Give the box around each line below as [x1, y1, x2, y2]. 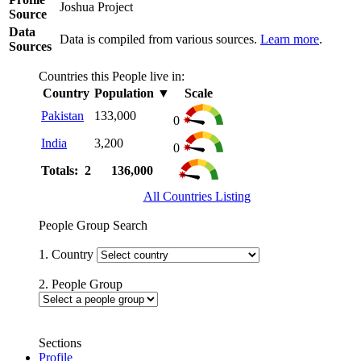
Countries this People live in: [39, 68, 185, 83]
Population [94, 85, 154, 100]
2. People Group [39, 276, 122, 291]
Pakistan [41, 108, 84, 122]
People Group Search [39, 218, 147, 232]
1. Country [39, 247, 97, 261]
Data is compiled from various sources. [60, 31, 260, 46]
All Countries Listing [143, 189, 251, 203]
